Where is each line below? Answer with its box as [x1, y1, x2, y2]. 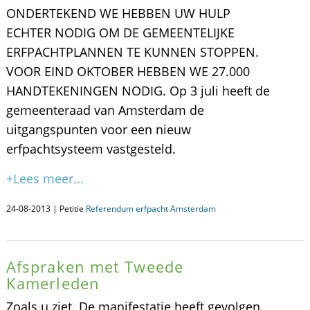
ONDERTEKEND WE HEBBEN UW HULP [6, 5, 230, 21]
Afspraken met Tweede [6, 256, 183, 277]
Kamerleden [6, 273, 100, 293]
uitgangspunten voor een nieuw [6, 121, 191, 138]
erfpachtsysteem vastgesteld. [6, 140, 176, 157]
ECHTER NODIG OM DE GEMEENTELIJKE [6, 24, 235, 41]
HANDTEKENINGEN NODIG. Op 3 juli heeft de [6, 82, 270, 99]
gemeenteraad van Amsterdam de [6, 102, 204, 118]
